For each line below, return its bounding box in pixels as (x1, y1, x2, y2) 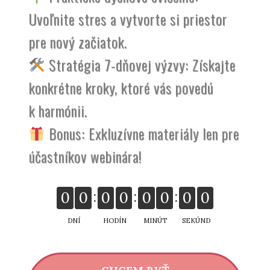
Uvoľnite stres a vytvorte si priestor (28, 7, 227, 30)
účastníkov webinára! (28, 145, 142, 167)
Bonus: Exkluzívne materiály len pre (45, 122, 240, 144)
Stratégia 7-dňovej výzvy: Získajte (45, 53, 236, 75)
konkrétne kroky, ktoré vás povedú (28, 76, 213, 98)
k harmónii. (28, 99, 87, 121)
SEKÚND (181, 216, 210, 225)
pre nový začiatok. (28, 30, 127, 52)
